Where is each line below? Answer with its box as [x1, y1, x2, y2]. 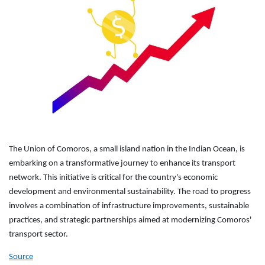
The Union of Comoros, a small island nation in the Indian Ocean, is [9, 144, 245, 154]
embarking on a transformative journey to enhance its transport [9, 159, 235, 168]
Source [9, 252, 33, 261]
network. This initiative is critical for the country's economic [9, 173, 218, 182]
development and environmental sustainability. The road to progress [9, 187, 251, 196]
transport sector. [9, 230, 68, 239]
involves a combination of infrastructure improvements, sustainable [9, 201, 249, 211]
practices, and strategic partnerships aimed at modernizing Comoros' [9, 215, 251, 225]
